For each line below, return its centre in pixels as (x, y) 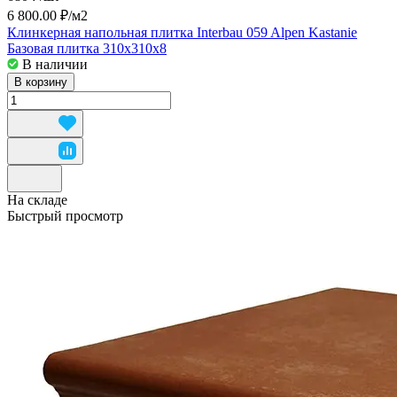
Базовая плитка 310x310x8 (87, 48)
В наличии (55, 64)
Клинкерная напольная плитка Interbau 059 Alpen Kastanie (182, 32)
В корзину (41, 82)
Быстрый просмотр (65, 215)
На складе (37, 199)
